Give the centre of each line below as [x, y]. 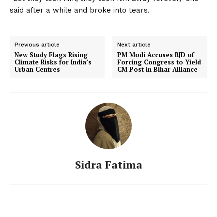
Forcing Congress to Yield [159, 62]
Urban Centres [37, 69]
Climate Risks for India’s [53, 62]
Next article [134, 44]
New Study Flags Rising [51, 54]
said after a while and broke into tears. [81, 10]
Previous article [37, 44]
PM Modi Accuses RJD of [156, 54]
